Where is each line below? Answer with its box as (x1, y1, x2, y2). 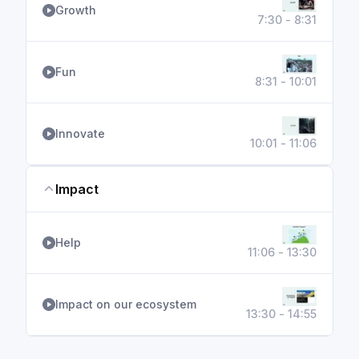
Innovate (55, 127, 105, 140)
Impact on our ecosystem (55, 297, 196, 311)
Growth (55, 3, 96, 17)
